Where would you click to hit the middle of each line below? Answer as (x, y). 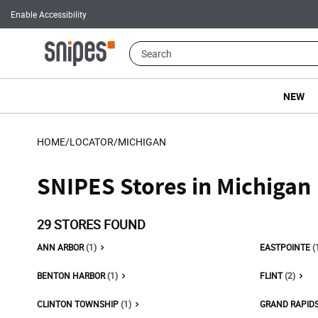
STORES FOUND (98, 224)
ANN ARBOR (61, 247)
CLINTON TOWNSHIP (79, 304)
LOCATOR (92, 142)
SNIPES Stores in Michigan (174, 186)
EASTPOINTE (286, 247)
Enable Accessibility (49, 14)
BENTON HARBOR (72, 275)
